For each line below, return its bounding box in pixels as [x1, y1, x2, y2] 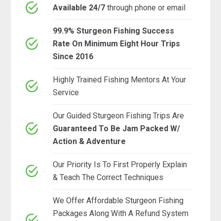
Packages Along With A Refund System [53, 208, 189, 218]
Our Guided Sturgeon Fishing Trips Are [53, 110, 184, 120]
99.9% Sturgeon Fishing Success [53, 26, 175, 36]
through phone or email [107, 2, 186, 12]
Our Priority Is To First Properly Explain [53, 159, 187, 169]
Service [53, 87, 79, 97]
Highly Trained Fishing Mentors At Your [53, 74, 186, 84]
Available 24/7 [53, 2, 108, 12]
